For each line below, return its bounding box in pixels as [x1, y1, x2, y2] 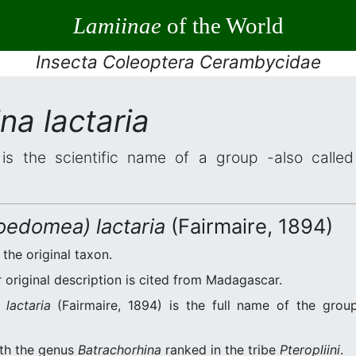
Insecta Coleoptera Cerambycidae [35, 51, 321, 72]
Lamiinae [72, 12, 161, 38]
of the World [161, 12, 284, 38]
